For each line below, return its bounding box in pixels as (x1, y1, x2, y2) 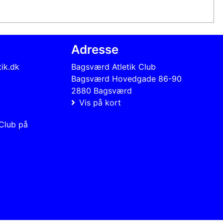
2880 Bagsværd (71, 86, 132, 96)
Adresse (71, 42, 118, 57)
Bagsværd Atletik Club (71, 62, 156, 72)
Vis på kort (79, 98, 121, 108)
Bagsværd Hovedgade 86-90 (71, 74, 182, 84)
